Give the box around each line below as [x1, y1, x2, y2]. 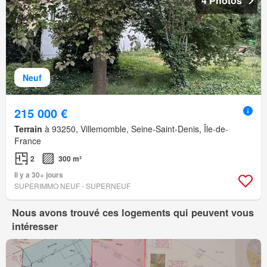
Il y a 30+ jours [14, 169, 63, 181]
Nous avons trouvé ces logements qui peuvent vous [12, 206, 254, 220]
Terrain [14, 123, 42, 135]
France [14, 135, 41, 147]
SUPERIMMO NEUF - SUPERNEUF [14, 181, 131, 191]
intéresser [12, 219, 58, 234]
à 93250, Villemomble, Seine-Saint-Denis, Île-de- [42, 123, 228, 135]
